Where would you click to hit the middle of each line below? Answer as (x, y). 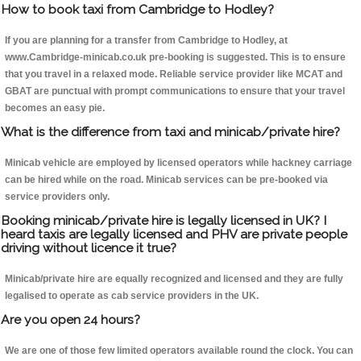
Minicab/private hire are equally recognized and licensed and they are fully (174, 279)
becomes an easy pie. (55, 108)
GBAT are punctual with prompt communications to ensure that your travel (175, 91)
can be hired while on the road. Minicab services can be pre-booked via (166, 180)
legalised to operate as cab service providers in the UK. (132, 296)
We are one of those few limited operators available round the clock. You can (179, 351)
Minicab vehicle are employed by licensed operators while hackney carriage (178, 163)
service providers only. (57, 197)
